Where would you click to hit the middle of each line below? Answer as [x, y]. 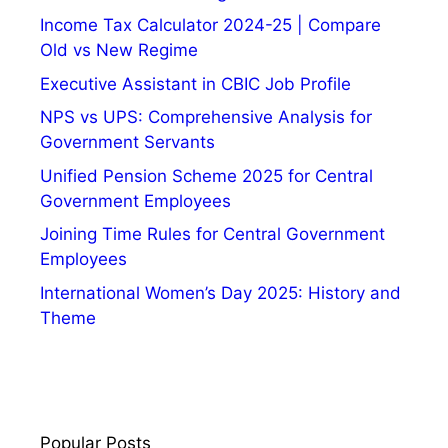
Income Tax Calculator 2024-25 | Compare [210, 25]
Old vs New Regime [119, 50]
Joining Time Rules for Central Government [212, 234]
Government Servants [127, 142]
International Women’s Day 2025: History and [220, 292]
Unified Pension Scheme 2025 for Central [206, 175]
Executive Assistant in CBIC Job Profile [195, 83]
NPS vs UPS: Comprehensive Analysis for [206, 117]
